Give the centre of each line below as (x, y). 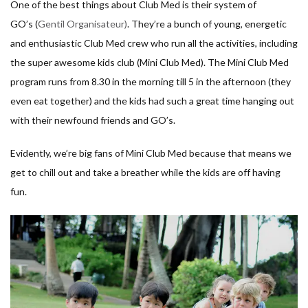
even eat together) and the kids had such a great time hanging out (152, 101)
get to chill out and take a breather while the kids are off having (145, 173)
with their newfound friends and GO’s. (93, 120)
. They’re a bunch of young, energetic (207, 24)
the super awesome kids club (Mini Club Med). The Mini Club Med (150, 63)
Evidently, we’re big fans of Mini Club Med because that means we (151, 153)
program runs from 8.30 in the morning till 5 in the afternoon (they (151, 82)
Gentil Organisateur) (82, 24)
